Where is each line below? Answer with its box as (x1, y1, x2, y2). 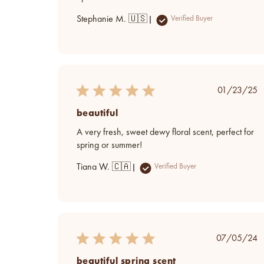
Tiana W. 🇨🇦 (77, 162, 131, 172)
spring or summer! (77, 140, 142, 150)
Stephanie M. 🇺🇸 (77, 14, 147, 24)
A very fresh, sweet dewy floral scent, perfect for (77, 127, 254, 137)
